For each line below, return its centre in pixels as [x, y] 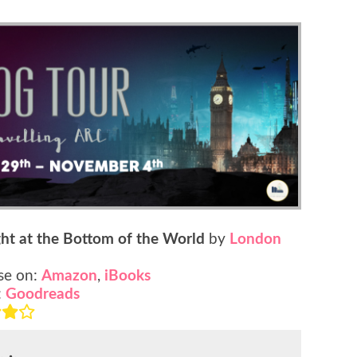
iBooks [127, 277]
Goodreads [43, 295]
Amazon [69, 277]
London [255, 240]
